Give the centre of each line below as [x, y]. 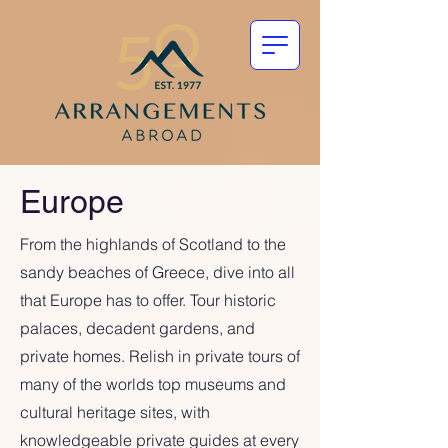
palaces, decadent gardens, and [137, 328]
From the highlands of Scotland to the [153, 244]
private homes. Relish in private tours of [160, 356]
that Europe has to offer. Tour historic [148, 300]
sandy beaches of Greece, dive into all [157, 272]
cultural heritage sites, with [115, 412]
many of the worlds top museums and [153, 384]
